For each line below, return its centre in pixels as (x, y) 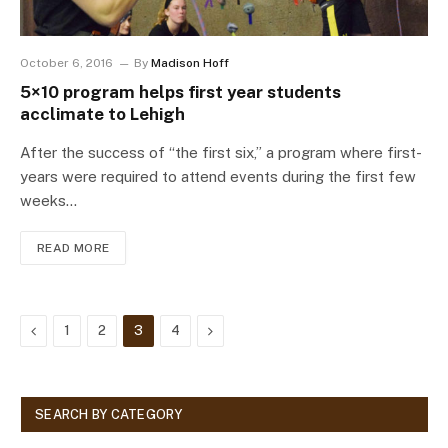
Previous (63, 330)
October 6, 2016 (66, 63)
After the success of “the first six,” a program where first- (221, 153)
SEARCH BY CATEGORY (109, 415)
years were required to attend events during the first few (218, 177)
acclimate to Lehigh (102, 114)
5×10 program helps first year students (180, 92)
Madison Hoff (190, 63)
